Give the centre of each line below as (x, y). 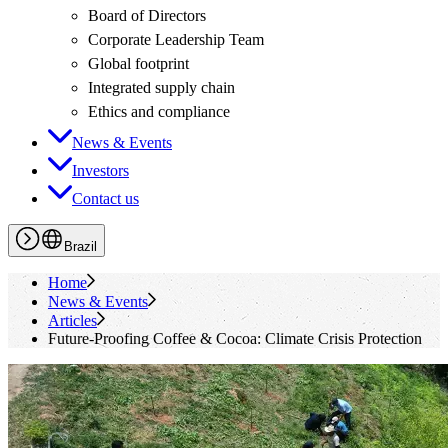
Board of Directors (147, 15)
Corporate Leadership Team (176, 39)
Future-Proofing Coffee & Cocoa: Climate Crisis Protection (235, 338)
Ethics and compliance (159, 111)
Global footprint (138, 63)
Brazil (80, 246)
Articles (72, 320)
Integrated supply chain (161, 87)
